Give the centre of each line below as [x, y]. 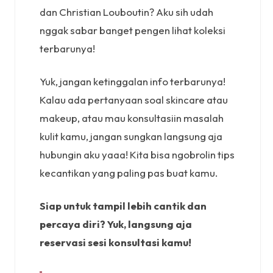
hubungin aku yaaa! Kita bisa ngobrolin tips [137, 154]
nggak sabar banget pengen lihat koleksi [133, 30]
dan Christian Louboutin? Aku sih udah [126, 12]
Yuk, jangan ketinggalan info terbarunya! [133, 81]
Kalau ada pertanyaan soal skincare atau [134, 99]
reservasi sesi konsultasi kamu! [115, 242]
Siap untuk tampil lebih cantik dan [123, 205]
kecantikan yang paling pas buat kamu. [129, 172]
